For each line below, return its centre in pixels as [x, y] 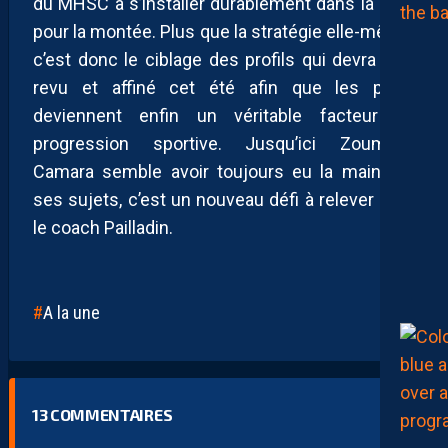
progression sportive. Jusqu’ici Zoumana [224, 143]
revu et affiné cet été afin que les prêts [224, 87]
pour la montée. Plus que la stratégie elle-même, [224, 31]
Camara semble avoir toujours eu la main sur [224, 171]
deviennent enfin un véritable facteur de [224, 115]
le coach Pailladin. [103, 227]
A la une [71, 312]
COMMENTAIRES [110, 414]
